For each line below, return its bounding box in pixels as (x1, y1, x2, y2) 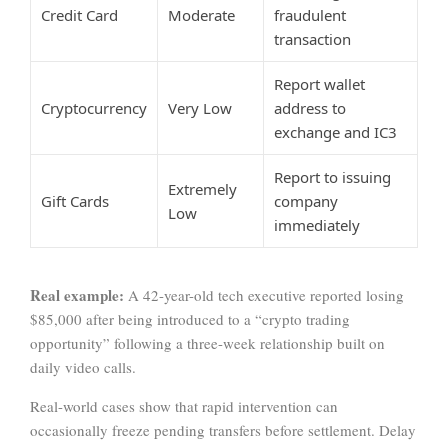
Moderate (168, 5, 235, 26)
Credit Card (41, 5, 118, 26)
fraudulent (274, 5, 346, 26)
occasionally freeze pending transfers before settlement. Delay (30, 420, 416, 441)
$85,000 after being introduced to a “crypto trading (30, 309, 350, 330)
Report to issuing (274, 167, 391, 188)
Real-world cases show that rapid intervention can (30, 396, 338, 417)
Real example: (30, 284, 124, 307)
